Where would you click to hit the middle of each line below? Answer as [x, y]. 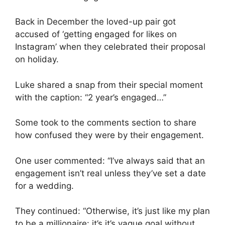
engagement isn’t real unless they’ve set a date [110, 173]
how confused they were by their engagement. [109, 135]
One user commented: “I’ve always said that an [110, 160]
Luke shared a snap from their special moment [109, 85]
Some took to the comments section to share [106, 123]
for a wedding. [44, 186]
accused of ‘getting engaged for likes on [96, 34]
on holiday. [37, 60]
